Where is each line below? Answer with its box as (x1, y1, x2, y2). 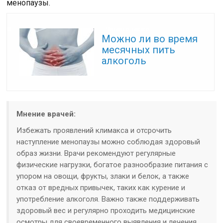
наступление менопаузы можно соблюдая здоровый (16, 137, 201, 147)
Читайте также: (105, 26, 151, 33)
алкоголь (102, 55, 147, 67)
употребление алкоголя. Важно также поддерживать (16, 195, 200, 204)
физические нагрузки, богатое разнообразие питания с (16, 160, 209, 170)
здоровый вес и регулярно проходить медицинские (16, 206, 196, 216)
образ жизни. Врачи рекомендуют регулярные (16, 149, 176, 158)
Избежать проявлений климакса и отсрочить (16, 126, 172, 135)
